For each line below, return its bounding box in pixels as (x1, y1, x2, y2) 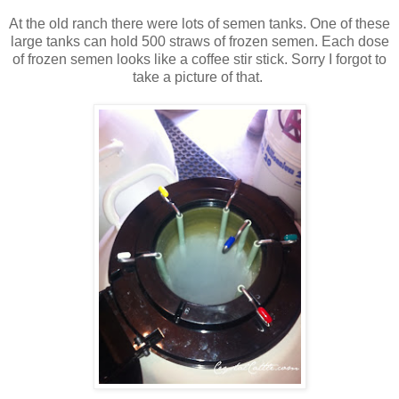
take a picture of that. (133, 69, 266, 85)
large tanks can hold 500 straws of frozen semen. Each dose (10, 33, 389, 49)
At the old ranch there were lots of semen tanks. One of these (9, 15, 390, 31)
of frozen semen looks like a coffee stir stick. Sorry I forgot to (12, 51, 387, 67)
